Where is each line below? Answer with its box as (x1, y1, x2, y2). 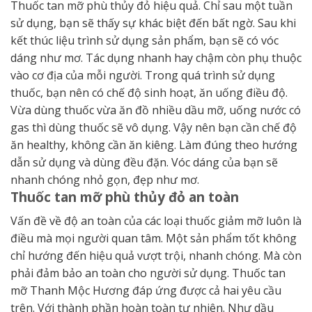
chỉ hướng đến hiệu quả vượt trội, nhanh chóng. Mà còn (10, 247, 302, 263)
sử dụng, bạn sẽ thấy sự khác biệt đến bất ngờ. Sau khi (10, 15, 296, 31)
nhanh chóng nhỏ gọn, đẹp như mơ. (10, 172, 199, 188)
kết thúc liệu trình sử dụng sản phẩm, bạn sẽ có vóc (10, 33, 279, 49)
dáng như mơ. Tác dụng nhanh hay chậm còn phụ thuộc (10, 50, 302, 66)
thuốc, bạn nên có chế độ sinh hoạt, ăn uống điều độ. (10, 85, 288, 101)
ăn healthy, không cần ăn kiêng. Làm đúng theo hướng (10, 137, 297, 153)
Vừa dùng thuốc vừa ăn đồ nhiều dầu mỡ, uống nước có (10, 102, 301, 118)
